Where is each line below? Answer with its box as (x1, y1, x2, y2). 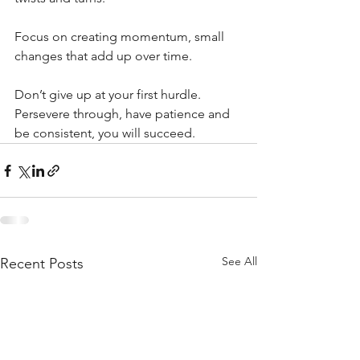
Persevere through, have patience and (14, 106, 233, 121)
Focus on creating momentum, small (14, 29, 227, 44)
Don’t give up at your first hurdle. (14, 87, 204, 102)
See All (222, 254, 257, 268)
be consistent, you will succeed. (14, 125, 195, 141)
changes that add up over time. (14, 48, 195, 63)
